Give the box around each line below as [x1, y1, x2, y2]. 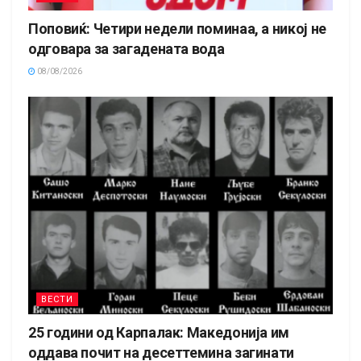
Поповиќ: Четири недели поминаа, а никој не [28, 19, 326, 37]
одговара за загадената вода [28, 39, 225, 57]
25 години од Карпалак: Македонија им [28, 323, 290, 341]
